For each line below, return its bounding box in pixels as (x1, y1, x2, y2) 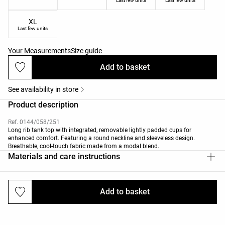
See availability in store (8, 85, 78, 93)
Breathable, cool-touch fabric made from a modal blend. (8, 142, 159, 150)
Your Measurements (8, 46, 71, 55)
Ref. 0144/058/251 (8, 118, 60, 126)
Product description (8, 99, 78, 109)
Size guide (71, 46, 102, 55)
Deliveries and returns (8, 188, 87, 198)
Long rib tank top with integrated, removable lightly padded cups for (8, 126, 191, 134)
